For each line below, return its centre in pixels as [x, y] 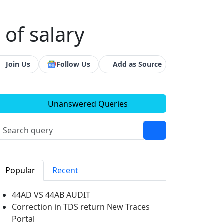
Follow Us [73, 64]
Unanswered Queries [87, 104]
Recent [65, 170]
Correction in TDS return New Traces [81, 207]
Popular [20, 170]
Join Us [18, 64]
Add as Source [137, 64]
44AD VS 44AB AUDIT [51, 195]
